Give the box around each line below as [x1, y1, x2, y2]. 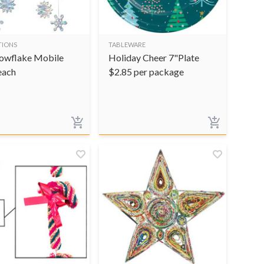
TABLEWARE [108, 40, 146, 48]
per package [134, 65, 184, 77]
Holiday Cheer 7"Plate [108, 51, 199, 63]
